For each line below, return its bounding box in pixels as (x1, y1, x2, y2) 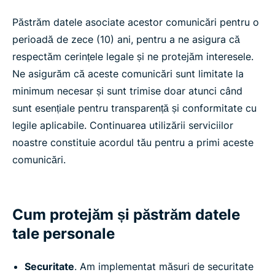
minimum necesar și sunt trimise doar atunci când (12, 85, 242, 97)
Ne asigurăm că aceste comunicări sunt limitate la (12, 68, 244, 80)
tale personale (12, 225, 115, 242)
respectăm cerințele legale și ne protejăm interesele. (12, 50, 254, 63)
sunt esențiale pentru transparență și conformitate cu (12, 102, 257, 114)
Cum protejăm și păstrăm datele (12, 206, 240, 223)
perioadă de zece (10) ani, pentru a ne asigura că (12, 33, 240, 45)
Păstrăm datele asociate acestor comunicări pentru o (12, 16, 259, 28)
